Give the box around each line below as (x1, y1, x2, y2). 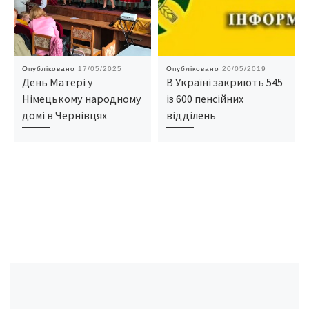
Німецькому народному (21, 92, 141, 106)
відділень (166, 108, 216, 123)
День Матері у (21, 75, 93, 90)
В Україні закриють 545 (166, 75, 283, 90)
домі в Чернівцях (21, 108, 107, 123)
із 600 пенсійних (166, 92, 243, 106)
